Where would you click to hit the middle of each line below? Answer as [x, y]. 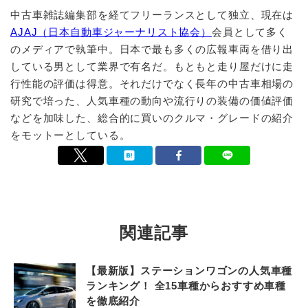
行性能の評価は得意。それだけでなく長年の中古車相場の [152, 84]
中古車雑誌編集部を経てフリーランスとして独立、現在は [152, 15]
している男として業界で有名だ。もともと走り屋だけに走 [152, 67]
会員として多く [250, 32]
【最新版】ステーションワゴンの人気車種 [189, 270]
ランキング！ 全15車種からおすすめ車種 [186, 285]
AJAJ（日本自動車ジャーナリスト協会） [111, 32]
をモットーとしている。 [70, 135]
